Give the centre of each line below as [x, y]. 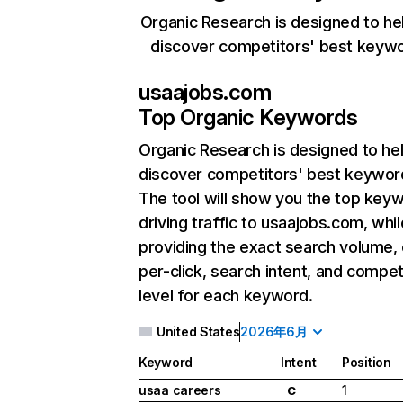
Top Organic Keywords [248, 117]
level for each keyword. [226, 296]
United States [198, 331]
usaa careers [180, 390]
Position [367, 363]
